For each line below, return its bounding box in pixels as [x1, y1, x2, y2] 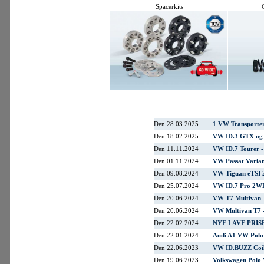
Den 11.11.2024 [154, 146, 199, 152]
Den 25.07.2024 [154, 183, 199, 189]
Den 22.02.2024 [154, 220, 199, 226]
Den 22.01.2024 [154, 232, 199, 239]
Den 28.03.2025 [154, 121, 199, 127]
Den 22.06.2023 [154, 245, 199, 251]
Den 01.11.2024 [154, 158, 199, 164]
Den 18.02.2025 [154, 133, 199, 140]
